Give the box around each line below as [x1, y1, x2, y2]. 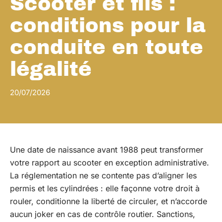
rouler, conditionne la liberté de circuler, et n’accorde [10, 196, 207, 206]
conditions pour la [10, 15, 206, 36]
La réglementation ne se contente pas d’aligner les [10, 170, 197, 180]
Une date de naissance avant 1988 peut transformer [10, 145, 203, 155]
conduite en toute [10, 37, 203, 58]
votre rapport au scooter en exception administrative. [10, 158, 209, 167]
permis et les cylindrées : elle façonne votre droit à [10, 183, 200, 193]
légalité [10, 58, 92, 80]
